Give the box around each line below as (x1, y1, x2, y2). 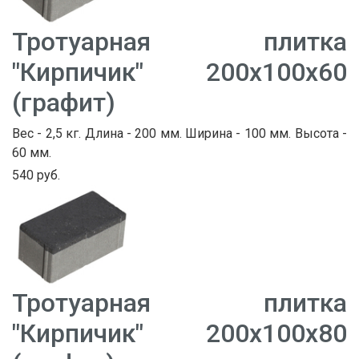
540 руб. (12, 167, 60, 183)
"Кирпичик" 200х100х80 (12, 318, 347, 349)
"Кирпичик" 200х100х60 (12, 56, 347, 87)
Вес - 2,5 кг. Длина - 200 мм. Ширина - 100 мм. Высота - (12, 125, 347, 141)
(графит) (12, 87, 115, 118)
